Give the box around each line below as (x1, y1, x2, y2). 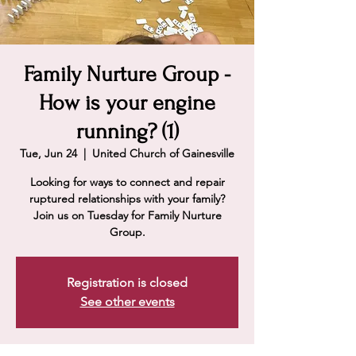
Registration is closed (67, 275, 188, 290)
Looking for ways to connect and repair (29, 175, 225, 189)
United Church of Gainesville (92, 146, 234, 161)
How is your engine (39, 91, 215, 115)
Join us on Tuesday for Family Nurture (33, 208, 222, 222)
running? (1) (75, 119, 179, 144)
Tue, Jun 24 (20, 146, 77, 161)
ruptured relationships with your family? (29, 192, 225, 206)
